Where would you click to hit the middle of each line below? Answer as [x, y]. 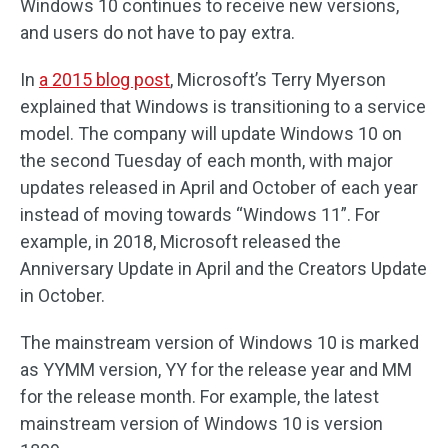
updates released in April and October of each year [219, 187]
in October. [62, 295]
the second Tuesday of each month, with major [206, 160]
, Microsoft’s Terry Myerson [278, 79]
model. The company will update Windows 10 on [211, 133]
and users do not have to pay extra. [157, 32]
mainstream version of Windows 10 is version [201, 423]
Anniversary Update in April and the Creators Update [223, 268]
